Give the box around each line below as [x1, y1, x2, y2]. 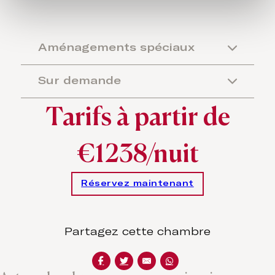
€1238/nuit [76, 137, 199, 169]
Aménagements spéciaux [37, 42, 195, 53]
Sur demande [37, 75, 121, 87]
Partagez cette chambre [64, 227, 211, 238]
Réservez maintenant [81, 179, 194, 188]
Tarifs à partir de [45, 100, 230, 132]
